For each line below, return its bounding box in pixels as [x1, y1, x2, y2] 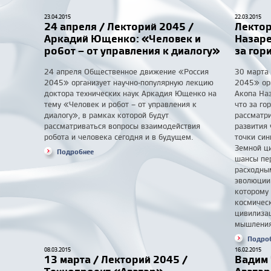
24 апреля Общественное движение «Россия [44, 66, 209, 77]
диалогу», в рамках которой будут [44, 109, 169, 120]
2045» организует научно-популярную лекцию [44, 77, 214, 88]
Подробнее [57, 147, 94, 157]
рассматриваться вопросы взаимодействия [44, 120, 200, 131]
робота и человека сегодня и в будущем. [44, 131, 194, 142]
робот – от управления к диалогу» [44, 43, 220, 58]
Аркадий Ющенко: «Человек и [44, 31, 201, 46]
